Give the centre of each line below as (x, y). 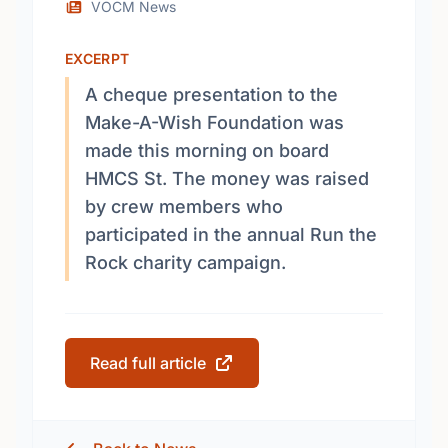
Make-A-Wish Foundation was (214, 122)
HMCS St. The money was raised (227, 178)
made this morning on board (207, 150)
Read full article (148, 363)
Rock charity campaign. (185, 262)
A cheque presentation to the (211, 94)
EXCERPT (97, 58)
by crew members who (184, 206)
